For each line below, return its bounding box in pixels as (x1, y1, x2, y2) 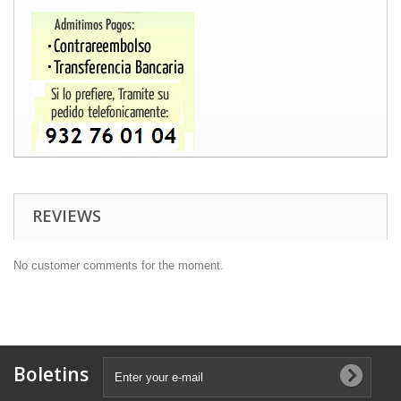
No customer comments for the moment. (13, 258, 224, 272)
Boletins (13, 361, 89, 387)
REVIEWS (32, 204, 101, 226)
